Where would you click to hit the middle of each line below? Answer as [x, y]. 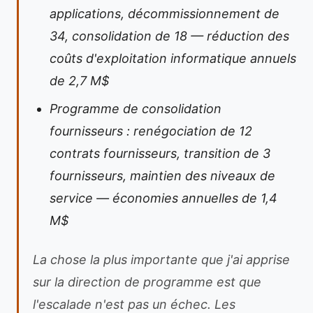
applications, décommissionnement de [165, 14]
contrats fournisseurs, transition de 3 [160, 153]
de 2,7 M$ [79, 81]
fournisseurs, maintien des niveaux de [162, 176]
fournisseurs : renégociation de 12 [151, 131]
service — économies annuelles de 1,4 [163, 198]
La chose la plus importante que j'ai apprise [161, 260]
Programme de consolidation [136, 109]
